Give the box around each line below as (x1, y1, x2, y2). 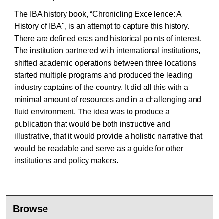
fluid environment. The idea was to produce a (14, 108, 170, 116)
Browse (13, 203, 48, 214)
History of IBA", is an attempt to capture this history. (14, 22, 190, 30)
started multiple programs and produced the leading (14, 71, 193, 79)
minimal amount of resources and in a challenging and (14, 95, 202, 104)
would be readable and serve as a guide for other (14, 144, 184, 153)
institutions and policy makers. (14, 156, 119, 165)
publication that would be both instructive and (14, 120, 171, 128)
